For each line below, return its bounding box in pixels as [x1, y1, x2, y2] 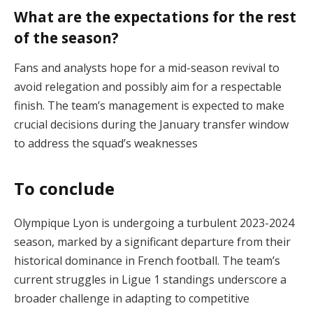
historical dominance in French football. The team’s [14, 252, 280, 268]
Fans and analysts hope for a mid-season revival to [14, 60, 279, 76]
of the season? [14, 27, 119, 48]
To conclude [14, 176, 115, 200]
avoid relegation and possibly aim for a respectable [14, 79, 282, 95]
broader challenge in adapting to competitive [14, 290, 249, 306]
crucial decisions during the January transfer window [14, 117, 289, 133]
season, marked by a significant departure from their [14, 233, 291, 249]
